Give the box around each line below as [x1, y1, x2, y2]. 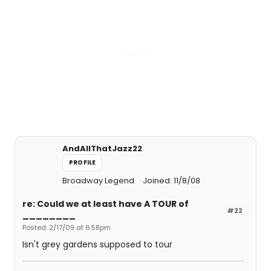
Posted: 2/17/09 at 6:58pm [22, 223, 111, 233]
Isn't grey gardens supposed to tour [22, 238, 172, 251]
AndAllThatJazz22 [62, 143, 142, 155]
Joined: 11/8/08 [143, 175, 200, 187]
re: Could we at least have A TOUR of [22, 198, 189, 211]
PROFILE [69, 158, 96, 168]
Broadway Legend [62, 175, 136, 187]
